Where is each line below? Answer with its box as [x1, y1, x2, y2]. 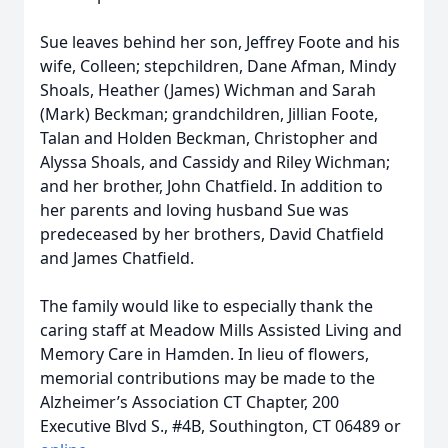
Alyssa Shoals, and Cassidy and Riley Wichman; [40, 151, 390, 173]
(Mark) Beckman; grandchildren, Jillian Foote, [40, 103, 378, 125]
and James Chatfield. [40, 247, 194, 269]
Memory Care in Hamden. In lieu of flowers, [40, 343, 369, 365]
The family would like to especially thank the [40, 295, 373, 317]
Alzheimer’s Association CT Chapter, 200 [40, 391, 339, 413]
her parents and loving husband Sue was [40, 199, 349, 221]
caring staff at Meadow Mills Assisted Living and [40, 319, 402, 341]
